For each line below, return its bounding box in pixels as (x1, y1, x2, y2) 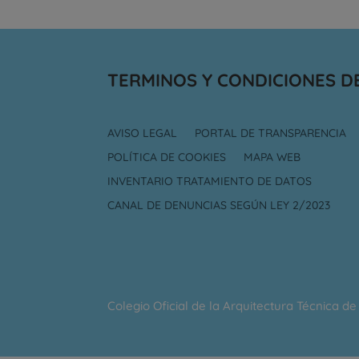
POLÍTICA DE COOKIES (107, 149, 227, 164)
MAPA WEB (244, 149, 301, 164)
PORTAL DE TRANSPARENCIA (195, 125, 347, 140)
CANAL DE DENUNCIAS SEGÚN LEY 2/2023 (107, 197, 331, 212)
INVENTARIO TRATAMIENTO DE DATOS (107, 173, 313, 188)
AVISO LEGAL (107, 125, 178, 140)
